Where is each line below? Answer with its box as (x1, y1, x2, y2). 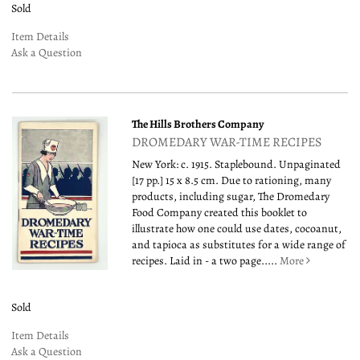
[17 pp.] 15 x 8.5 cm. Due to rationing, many (132, 173, 332, 189)
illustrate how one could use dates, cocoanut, (132, 221, 342, 237)
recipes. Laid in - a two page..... (132, 253, 280, 269)
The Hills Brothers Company (132, 117, 265, 133)
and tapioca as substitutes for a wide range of (132, 237, 346, 253)
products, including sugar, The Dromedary (132, 189, 330, 205)
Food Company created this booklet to (132, 205, 308, 221)
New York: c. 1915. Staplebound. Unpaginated (132, 157, 342, 173)
